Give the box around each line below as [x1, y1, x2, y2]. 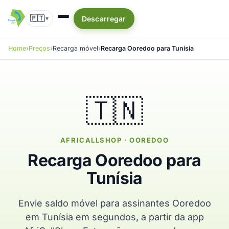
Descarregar [82, 14, 126, 23]
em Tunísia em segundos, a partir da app [25, 212, 204, 222]
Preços [29, 44, 50, 52]
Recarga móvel [53, 44, 98, 52]
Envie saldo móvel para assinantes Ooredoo [18, 198, 211, 209]
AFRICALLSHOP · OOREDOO [60, 136, 169, 144]
